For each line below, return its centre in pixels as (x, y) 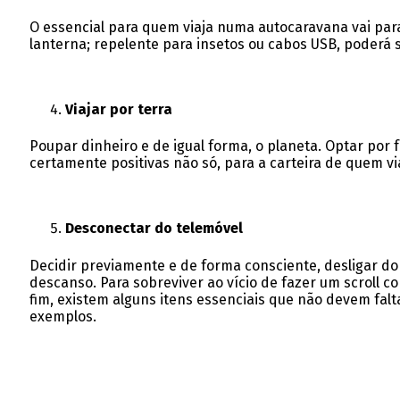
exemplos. (62, 316)
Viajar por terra (118, 110)
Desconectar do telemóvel (154, 229)
